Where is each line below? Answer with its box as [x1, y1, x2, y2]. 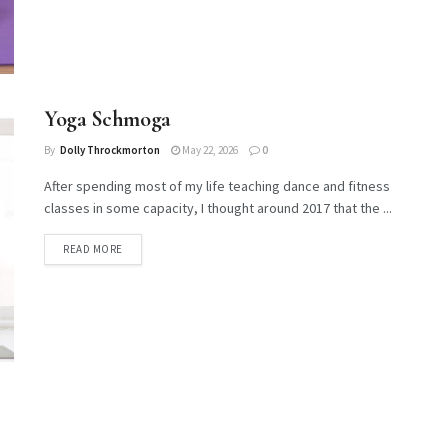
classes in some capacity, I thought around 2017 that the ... [44, 199, 392, 218]
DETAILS [121, 241, 164, 256]
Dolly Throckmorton [60, 143, 160, 158]
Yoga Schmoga [44, 106, 171, 133]
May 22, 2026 [180, 143, 238, 158]
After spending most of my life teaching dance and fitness [44, 177, 390, 196]
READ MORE [63, 242, 123, 257]
